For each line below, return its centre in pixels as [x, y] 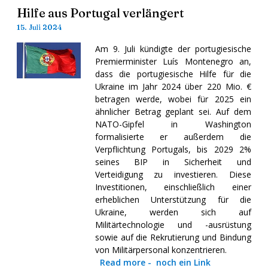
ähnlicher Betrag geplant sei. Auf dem [173, 111]
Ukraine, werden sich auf [173, 212]
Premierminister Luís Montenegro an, [173, 61]
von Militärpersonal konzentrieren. [161, 249]
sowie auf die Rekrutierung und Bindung [173, 237]
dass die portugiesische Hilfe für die [173, 74]
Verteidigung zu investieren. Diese [173, 174]
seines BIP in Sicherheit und [173, 162]
